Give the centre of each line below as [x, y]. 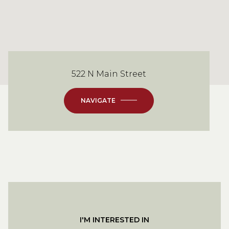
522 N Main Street [109, 74]
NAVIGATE [98, 100]
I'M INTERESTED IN [114, 220]
